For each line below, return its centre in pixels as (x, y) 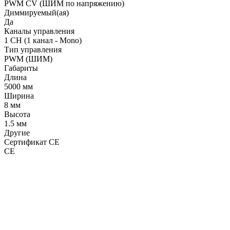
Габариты (21, 68)
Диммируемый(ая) (36, 12)
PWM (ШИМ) (28, 59)
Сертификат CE (32, 142)
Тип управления (33, 49)
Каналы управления (39, 31)
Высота (17, 114)
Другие (17, 132)
